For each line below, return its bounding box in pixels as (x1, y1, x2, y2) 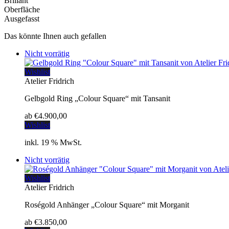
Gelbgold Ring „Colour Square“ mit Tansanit (25, 94, 170, 103)
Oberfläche (4, 5, 40, 14)
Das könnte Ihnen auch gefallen (4, 31, 106, 40)
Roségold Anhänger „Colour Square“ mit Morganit (25, 200, 189, 209)
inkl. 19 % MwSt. (25, 138, 82, 147)
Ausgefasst (4, 14, 39, 23)
